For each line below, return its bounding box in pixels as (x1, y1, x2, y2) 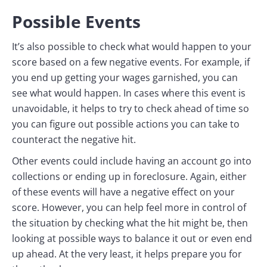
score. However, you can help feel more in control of (12, 201, 246, 215)
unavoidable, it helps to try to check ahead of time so (12, 102, 249, 116)
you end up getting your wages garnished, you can (12, 71, 238, 85)
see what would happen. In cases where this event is (12, 86, 246, 100)
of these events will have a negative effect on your (12, 185, 235, 199)
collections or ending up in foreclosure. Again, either (12, 170, 247, 184)
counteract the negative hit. (12, 133, 136, 147)
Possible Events (12, 10, 141, 33)
